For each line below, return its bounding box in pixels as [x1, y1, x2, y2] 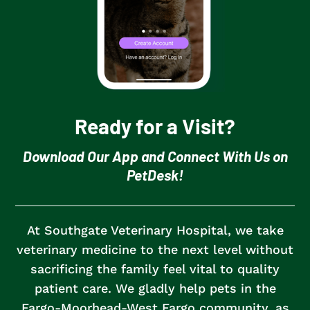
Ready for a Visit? [75, 113, 235, 138]
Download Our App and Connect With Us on [22, 147, 288, 165]
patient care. [34, 280, 116, 295]
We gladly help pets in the [115, 280, 276, 295]
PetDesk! [127, 165, 183, 183]
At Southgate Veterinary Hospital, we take [26, 222, 284, 237]
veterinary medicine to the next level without [17, 241, 293, 257]
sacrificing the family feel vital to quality [30, 261, 280, 276]
